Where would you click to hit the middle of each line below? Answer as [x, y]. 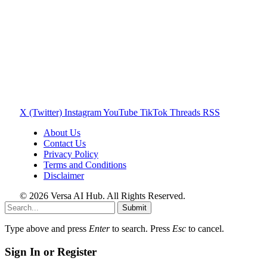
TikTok [154, 113]
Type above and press [47, 229]
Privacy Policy [71, 154]
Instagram [83, 113]
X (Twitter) [41, 113]
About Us [62, 133]
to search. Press [141, 229]
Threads [185, 113]
